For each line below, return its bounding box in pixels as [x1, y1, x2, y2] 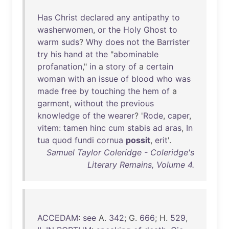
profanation [37, 61, 82, 72]
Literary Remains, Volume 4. [87, 159, 194, 170]
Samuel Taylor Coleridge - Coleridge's [47, 147, 194, 157]
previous [121, 98, 154, 108]
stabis [127, 123, 150, 133]
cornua [97, 135, 123, 145]
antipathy [133, 12, 169, 22]
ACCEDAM [37, 213, 78, 223]
